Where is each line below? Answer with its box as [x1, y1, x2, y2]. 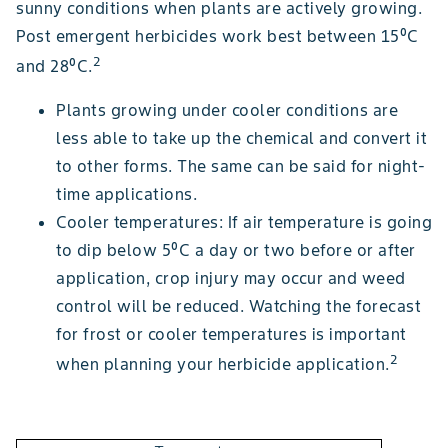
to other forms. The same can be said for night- [56, 156, 426, 177]
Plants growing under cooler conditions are [56, 100, 398, 121]
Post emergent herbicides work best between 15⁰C [16, 25, 419, 46]
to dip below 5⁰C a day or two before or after [56, 240, 416, 261]
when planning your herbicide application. [56, 354, 390, 375]
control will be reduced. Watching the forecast [56, 296, 421, 317]
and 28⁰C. [16, 56, 93, 77]
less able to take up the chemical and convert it [56, 128, 427, 149]
